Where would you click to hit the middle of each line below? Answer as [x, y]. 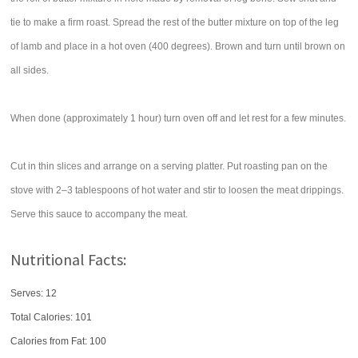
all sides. [30, 70]
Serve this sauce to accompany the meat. [99, 214]
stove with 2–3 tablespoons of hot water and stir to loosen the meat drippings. [177, 190]
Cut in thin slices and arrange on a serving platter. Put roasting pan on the [169, 166]
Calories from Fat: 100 [59, 341]
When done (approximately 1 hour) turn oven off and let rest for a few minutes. [179, 118]
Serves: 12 [34, 293]
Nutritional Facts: [69, 259]
